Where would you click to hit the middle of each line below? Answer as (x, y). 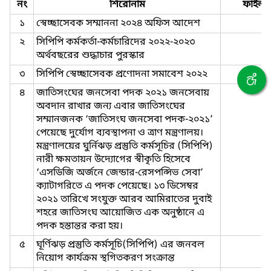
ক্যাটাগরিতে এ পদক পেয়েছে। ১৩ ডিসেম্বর (117, 186)
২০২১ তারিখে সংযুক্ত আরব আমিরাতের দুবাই (124, 200)
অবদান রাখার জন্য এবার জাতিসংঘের (111, 106)
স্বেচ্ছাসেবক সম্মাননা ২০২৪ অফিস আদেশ (118, 24)
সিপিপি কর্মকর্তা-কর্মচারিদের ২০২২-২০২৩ (116, 42)
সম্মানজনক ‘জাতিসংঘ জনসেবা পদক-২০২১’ (125, 120)
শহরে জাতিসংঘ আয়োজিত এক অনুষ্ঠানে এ (120, 213)
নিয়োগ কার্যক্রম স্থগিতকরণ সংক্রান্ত (106, 258)
